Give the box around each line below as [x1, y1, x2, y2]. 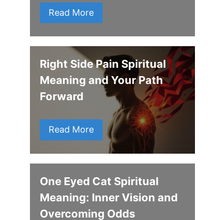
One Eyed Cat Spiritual [40, 174, 159, 188]
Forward [40, 90, 84, 103]
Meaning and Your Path [40, 74, 164, 87]
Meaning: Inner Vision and [40, 191, 178, 204]
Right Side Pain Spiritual [40, 57, 166, 71]
